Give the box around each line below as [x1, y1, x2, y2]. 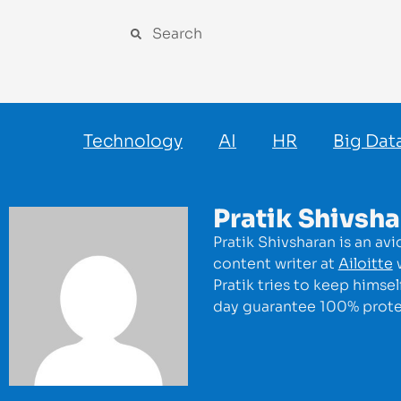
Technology [83, 131, 183, 152]
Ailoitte [337, 254, 393, 273]
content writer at [212, 254, 338, 273]
